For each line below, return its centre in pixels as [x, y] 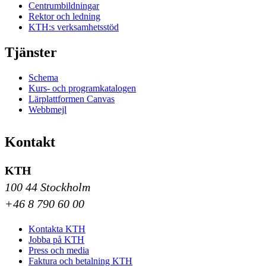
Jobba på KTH [56, 240]
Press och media [59, 251]
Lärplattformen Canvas [72, 99]
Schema [43, 78]
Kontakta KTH [57, 229]
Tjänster [31, 53]
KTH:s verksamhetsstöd [74, 27]
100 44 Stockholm [47, 187]
